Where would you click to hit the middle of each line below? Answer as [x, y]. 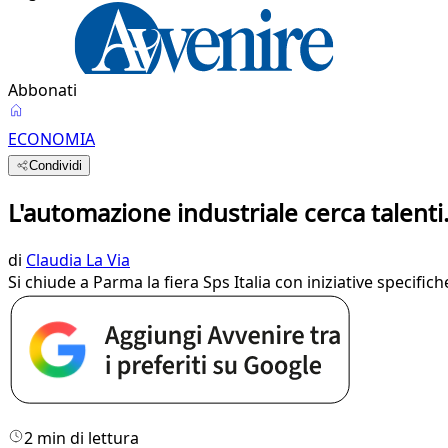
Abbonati [42, 90]
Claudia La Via [78, 259]
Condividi [56, 165]
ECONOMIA [51, 139]
